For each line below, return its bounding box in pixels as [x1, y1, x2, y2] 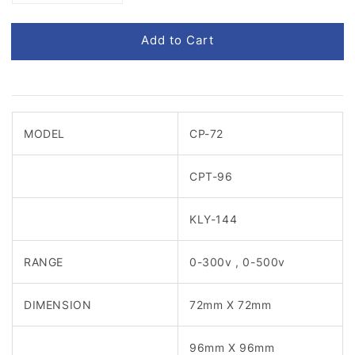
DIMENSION [24, 297, 92, 311]
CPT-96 [189, 169, 233, 183]
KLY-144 [189, 212, 238, 226]
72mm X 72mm [189, 297, 272, 311]
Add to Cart [141, 32, 214, 48]
